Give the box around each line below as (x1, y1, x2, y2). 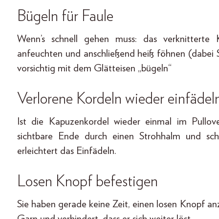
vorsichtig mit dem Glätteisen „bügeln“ (17, 63, 172, 74)
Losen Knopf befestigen (17, 174, 158, 190)
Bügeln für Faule (17, 8, 113, 24)
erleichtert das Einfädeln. (17, 146, 116, 156)
